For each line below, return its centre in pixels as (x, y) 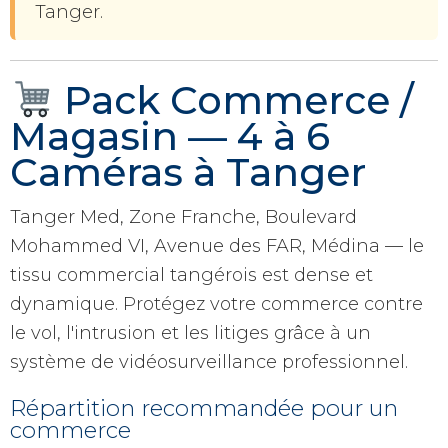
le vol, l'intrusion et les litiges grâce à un (190, 332)
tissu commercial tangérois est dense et (191, 274)
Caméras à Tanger (188, 173)
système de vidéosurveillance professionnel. (209, 361)
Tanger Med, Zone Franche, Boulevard (183, 216)
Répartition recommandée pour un (204, 407)
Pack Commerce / (234, 101)
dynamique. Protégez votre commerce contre (216, 303)
